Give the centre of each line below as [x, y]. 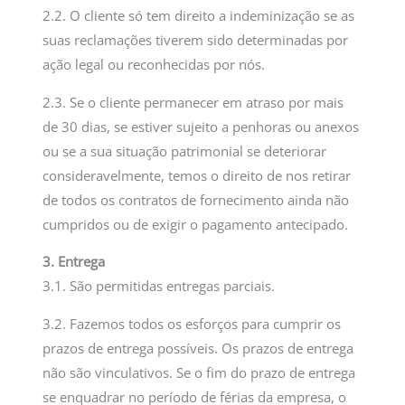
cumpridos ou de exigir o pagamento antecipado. [196, 224]
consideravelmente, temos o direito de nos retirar [197, 175]
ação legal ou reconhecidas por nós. [154, 65]
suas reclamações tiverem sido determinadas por [196, 40]
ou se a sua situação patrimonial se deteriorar [185, 151]
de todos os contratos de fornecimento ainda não [196, 199]
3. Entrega [74, 262]
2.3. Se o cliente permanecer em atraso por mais [193, 102]
